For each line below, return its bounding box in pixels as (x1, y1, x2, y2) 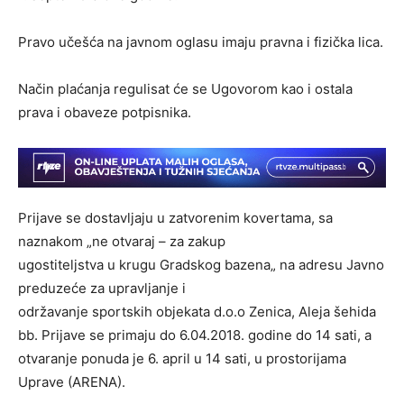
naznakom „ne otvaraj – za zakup (18, 232, 225, 250)
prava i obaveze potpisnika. (18, 103, 191, 121)
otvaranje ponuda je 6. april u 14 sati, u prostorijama (18, 349, 346, 367)
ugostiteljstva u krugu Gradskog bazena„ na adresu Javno (18, 255, 384, 273)
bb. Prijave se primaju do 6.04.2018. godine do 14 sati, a (18, 326, 372, 344)
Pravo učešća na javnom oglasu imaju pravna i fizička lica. (18, 32, 383, 50)
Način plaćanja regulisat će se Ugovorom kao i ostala (18, 79, 353, 97)
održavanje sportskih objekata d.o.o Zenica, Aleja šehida (18, 302, 376, 320)
